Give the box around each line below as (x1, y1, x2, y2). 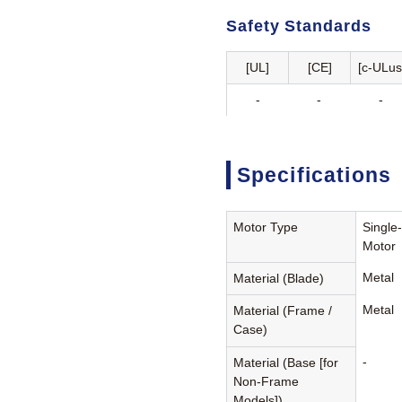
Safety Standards (226, 16, 371, 35)
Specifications (236, 162, 391, 187)
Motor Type (233, 220, 299, 235)
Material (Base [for (233, 355, 339, 371)
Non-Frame (233, 374, 300, 389)
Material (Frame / (233, 303, 333, 319)
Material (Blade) (233, 271, 325, 286)
